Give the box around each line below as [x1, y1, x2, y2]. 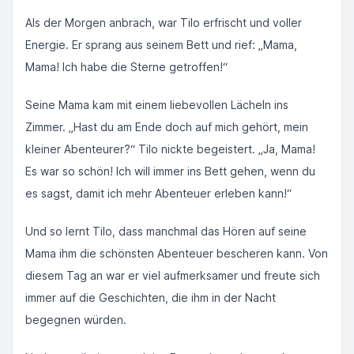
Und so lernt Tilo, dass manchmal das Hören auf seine [25, 224, 307, 238]
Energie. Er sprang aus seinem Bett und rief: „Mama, [25, 38, 297, 51]
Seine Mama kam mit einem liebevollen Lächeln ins [25, 98, 288, 111]
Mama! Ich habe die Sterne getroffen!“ [25, 60, 228, 73]
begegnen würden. [25, 313, 126, 326]
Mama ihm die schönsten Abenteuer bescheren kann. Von [25, 247, 328, 260]
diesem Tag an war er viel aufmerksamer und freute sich [25, 269, 320, 282]
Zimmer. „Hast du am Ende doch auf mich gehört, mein [25, 120, 308, 134]
